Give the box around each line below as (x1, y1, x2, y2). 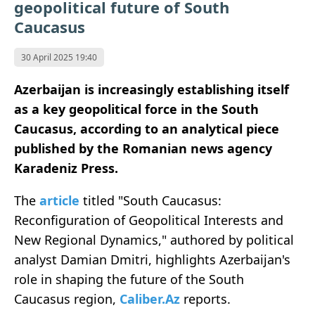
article (39, 192, 79, 210)
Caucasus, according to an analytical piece (14, 120, 279, 138)
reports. (180, 290, 231, 308)
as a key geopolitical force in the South (14, 101, 259, 118)
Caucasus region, (14, 290, 120, 308)
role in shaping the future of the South (14, 271, 244, 288)
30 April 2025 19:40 (21, 51, 97, 64)
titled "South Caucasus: (79, 192, 221, 210)
